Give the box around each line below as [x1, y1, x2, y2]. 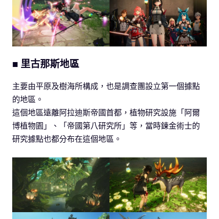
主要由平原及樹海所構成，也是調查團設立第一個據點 [12, 81, 200, 91]
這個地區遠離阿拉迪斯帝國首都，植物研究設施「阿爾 [12, 107, 200, 117]
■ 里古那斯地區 [12, 57, 79, 70]
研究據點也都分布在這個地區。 [12, 133, 122, 144]
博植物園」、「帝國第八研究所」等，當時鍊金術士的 [12, 120, 200, 131]
